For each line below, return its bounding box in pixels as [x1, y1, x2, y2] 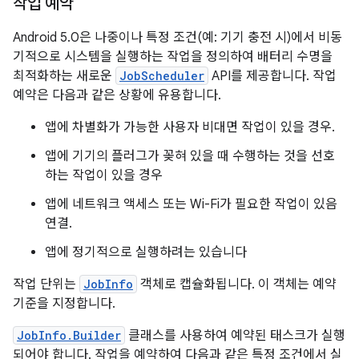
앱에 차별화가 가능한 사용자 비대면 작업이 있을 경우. [45, 119, 335, 135]
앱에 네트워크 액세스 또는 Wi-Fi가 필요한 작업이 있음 [45, 196, 337, 212]
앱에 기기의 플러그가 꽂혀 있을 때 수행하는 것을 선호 [45, 148, 335, 164]
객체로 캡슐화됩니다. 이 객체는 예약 [137, 276, 337, 292]
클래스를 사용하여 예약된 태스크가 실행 [125, 328, 345, 344]
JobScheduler [119, 68, 204, 83]
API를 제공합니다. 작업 [208, 68, 337, 84]
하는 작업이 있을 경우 [45, 167, 163, 184]
